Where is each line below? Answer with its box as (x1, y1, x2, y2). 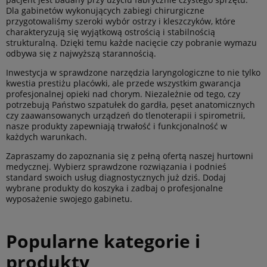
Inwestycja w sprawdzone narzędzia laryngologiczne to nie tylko (6, 67, 260, 79)
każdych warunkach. (6, 131, 87, 143)
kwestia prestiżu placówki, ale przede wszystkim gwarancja (6, 77, 241, 89)
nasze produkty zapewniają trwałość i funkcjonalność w (6, 120, 227, 132)
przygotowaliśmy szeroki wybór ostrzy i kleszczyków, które (6, 15, 235, 27)
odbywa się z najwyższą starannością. (6, 48, 156, 60)
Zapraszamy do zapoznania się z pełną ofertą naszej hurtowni (6, 150, 253, 162)
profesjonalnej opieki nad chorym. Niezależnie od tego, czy (6, 88, 240, 100)
